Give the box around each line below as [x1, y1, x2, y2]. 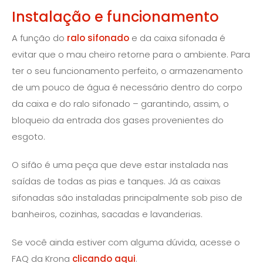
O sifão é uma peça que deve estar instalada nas [12, 159, 228, 171]
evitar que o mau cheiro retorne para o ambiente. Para [12, 48, 250, 61]
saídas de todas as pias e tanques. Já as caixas [12, 175, 221, 188]
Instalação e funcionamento [12, 7, 219, 27]
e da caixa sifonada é [129, 32, 225, 45]
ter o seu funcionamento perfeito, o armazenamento [12, 65, 243, 77]
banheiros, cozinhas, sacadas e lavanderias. [12, 208, 203, 221]
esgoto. [12, 130, 45, 143]
